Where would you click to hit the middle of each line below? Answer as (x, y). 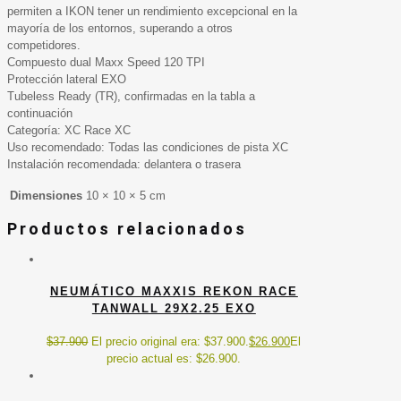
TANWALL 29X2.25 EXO (174, 309)
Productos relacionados (127, 229)
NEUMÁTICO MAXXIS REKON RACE (174, 292)
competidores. (44, 46)
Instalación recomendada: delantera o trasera (124, 165)
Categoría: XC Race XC (69, 131)
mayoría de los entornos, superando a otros (120, 29)
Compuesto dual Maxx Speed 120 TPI (106, 63)
